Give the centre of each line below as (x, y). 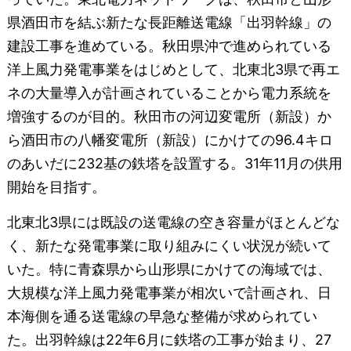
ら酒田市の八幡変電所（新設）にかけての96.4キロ (170, 140)
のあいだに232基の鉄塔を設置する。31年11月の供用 (174, 164)
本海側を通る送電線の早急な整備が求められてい (162, 317)
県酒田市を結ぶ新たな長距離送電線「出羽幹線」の (169, 23)
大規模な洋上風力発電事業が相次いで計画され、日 (169, 293)
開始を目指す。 (56, 187)
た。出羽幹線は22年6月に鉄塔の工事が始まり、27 (169, 340)
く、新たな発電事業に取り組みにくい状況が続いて (169, 246)
